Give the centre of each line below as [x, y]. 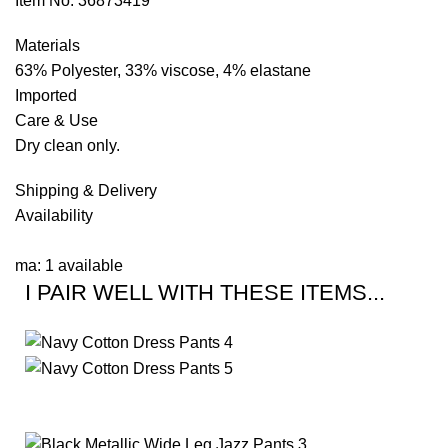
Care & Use [56, 121]
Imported [46, 96]
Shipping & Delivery [86, 191]
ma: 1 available [69, 266]
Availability [54, 216]
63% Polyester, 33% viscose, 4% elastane [163, 71]
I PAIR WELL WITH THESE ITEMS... [205, 293]
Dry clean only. [67, 146]
